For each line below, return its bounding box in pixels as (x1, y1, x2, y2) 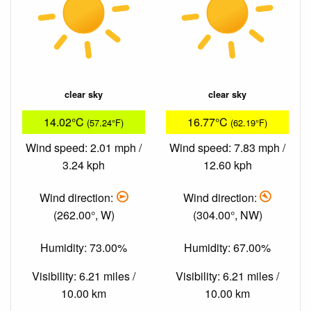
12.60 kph (203, 156, 252, 173)
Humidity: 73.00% (40, 239, 127, 256)
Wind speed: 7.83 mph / (169, 139, 285, 155)
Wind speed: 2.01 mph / (26, 139, 142, 155)
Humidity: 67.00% (184, 239, 271, 256)
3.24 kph (62, 156, 105, 173)
